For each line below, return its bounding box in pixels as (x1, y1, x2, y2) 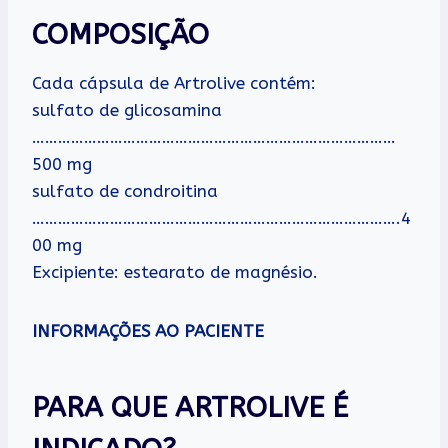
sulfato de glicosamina (32, 99, 222, 120)
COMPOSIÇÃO (32, 17, 209, 51)
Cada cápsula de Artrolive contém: (32, 72, 316, 93)
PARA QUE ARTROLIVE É (32, 390, 348, 424)
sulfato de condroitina (32, 180, 218, 201)
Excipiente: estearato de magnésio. (32, 261, 318, 282)
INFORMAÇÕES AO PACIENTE (32, 320, 264, 341)
